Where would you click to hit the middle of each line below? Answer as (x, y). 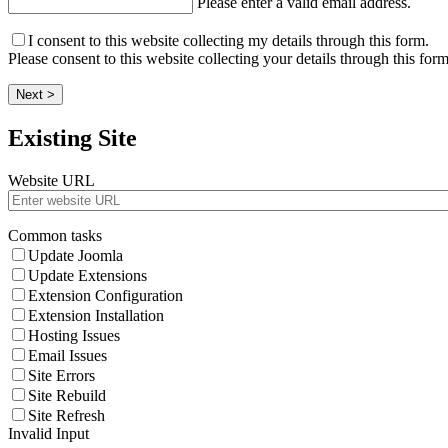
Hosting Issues (74, 336)
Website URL (51, 181)
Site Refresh (66, 416)
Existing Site (72, 138)
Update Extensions (87, 276)
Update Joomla (75, 256)
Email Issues (67, 356)
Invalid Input (48, 434)
